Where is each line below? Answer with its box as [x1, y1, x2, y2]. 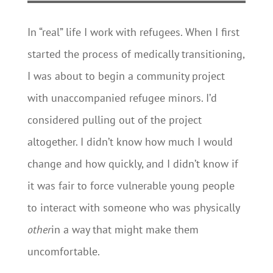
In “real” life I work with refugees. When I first [27, 25, 239, 39]
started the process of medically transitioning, [27, 47, 244, 61]
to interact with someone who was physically [27, 200, 239, 214]
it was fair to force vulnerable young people [27, 179, 235, 193]
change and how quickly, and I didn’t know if [27, 157, 238, 171]
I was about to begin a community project [27, 69, 225, 83]
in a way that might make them [51, 222, 199, 236]
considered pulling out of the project [27, 113, 202, 127]
